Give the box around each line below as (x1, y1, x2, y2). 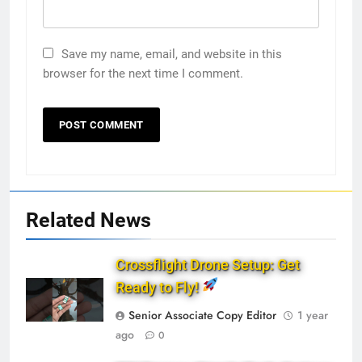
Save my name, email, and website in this (61, 46, 282, 61)
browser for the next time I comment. (43, 65, 243, 81)
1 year (297, 306, 328, 323)
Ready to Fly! (116, 279, 202, 296)
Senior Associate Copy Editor (128, 306, 276, 323)
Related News (26, 208, 151, 232)
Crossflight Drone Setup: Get (116, 256, 300, 273)
